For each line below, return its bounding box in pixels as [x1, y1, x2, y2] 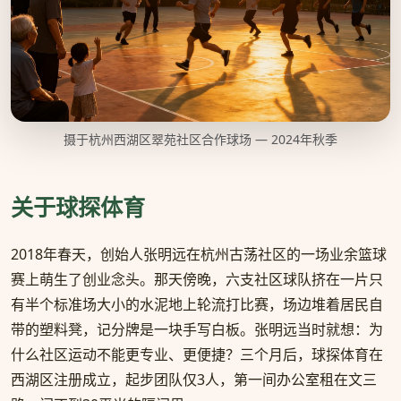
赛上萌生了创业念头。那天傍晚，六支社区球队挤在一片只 [11, 269, 383, 290]
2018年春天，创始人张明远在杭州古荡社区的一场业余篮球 [11, 244, 387, 265]
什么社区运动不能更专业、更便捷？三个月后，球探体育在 [11, 345, 383, 365]
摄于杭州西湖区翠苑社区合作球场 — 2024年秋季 [64, 131, 337, 149]
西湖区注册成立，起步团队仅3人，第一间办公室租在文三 [11, 370, 377, 390]
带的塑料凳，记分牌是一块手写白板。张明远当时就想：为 [11, 320, 383, 340]
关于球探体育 [11, 192, 145, 223]
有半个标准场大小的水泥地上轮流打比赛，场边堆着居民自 [11, 294, 383, 315]
